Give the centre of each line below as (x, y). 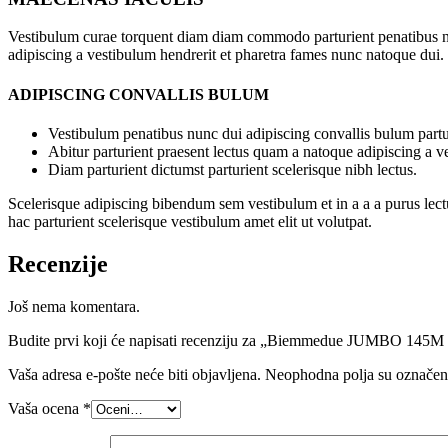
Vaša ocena (45, 408)
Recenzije (58, 263)
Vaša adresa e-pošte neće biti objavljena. (134, 374)
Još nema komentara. (74, 306)
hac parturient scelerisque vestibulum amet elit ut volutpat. (190, 221)
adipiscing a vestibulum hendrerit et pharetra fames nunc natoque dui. (226, 55)
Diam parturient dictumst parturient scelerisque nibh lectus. (232, 169)
